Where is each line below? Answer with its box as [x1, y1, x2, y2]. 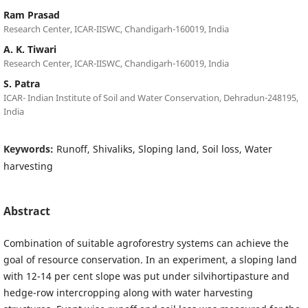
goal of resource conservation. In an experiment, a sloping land [3, 252, 297, 266]
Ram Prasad [3, 8, 60, 21]
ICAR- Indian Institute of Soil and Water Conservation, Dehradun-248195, [3, 91, 298, 104]
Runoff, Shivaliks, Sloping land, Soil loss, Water [56, 142, 272, 155]
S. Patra [3, 76, 40, 90]
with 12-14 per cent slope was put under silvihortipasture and [3, 269, 289, 283]
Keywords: [3, 142, 56, 155]
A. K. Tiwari [3, 42, 56, 56]
